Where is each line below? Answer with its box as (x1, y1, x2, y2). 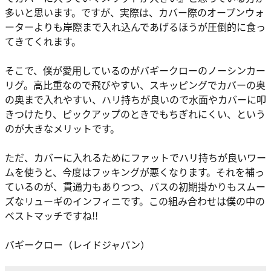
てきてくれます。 (5, 33, 81, 48)
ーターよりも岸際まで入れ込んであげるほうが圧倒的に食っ (5, 19, 266, 34)
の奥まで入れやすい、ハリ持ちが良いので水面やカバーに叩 (5, 91, 266, 106)
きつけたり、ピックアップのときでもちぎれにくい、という (5, 106, 266, 121)
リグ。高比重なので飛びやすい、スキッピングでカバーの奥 (5, 77, 266, 92)
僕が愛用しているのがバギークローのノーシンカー (43, 62, 266, 77)
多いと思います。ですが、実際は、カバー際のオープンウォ (5, 4, 264, 19)
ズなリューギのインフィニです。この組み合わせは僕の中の (5, 193, 265, 208)
